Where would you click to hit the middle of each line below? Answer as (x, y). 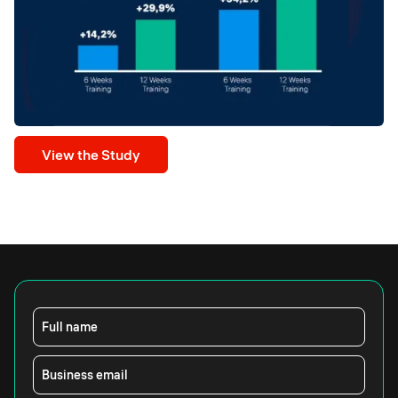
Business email (85, 375)
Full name (70, 327)
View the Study (91, 155)
